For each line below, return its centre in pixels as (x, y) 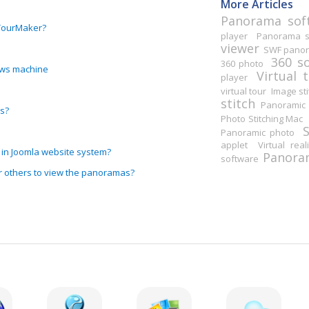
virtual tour (244, 91)
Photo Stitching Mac (262, 118)
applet (234, 144)
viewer (240, 48)
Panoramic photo (258, 132)
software (240, 158)
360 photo (242, 63)
